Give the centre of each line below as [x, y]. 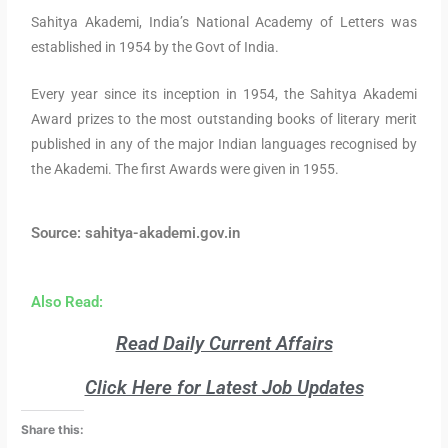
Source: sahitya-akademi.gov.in [136, 232]
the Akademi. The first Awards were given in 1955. [185, 168]
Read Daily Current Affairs [224, 343]
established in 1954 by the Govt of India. [155, 46]
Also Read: [67, 301]
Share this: [53, 429]
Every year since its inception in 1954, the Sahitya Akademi [224, 93]
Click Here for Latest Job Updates [224, 387]
